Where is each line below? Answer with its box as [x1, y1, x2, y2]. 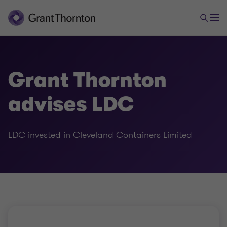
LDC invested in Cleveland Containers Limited [8, 128, 192, 141]
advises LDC [8, 93, 134, 116]
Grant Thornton [8, 68, 167, 92]
